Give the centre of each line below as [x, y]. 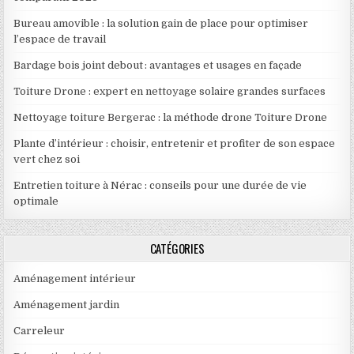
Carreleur [40, 331]
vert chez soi [47, 160]
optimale [36, 201]
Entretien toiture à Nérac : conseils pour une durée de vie [160, 186]
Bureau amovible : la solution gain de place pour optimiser [161, 24]
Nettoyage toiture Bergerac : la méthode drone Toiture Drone [171, 118]
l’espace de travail [60, 40]
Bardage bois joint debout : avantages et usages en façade [158, 66]
